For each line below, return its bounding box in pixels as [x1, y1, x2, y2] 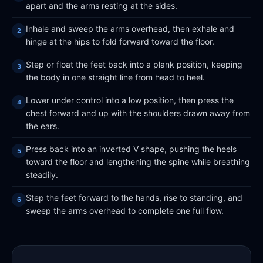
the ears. [26, 121, 59, 131]
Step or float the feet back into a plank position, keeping [26, 59, 242, 69]
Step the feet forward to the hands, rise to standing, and [26, 193, 242, 203]
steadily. [26, 170, 58, 180]
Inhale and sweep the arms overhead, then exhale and [26, 23, 234, 33]
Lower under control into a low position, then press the [26, 95, 234, 105]
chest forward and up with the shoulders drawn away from [26, 108, 250, 118]
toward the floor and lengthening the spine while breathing [26, 157, 250, 167]
